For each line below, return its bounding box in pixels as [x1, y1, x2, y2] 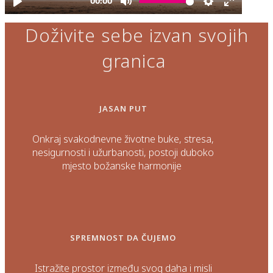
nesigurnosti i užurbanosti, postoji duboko [32, 145, 214, 159]
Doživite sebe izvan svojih [24, 23, 249, 48]
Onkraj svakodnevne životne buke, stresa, [32, 132, 214, 146]
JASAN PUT [99, 102, 147, 114]
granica [102, 48, 166, 74]
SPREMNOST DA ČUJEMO [70, 232, 177, 244]
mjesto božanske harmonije [62, 158, 182, 172]
